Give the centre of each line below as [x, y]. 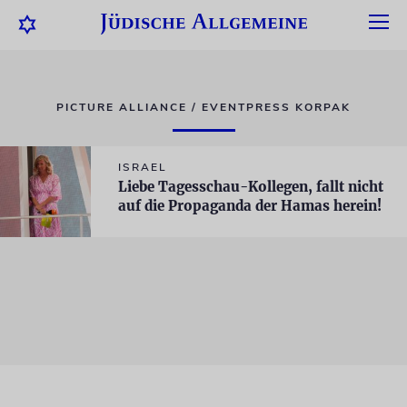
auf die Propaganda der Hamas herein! [250, 206]
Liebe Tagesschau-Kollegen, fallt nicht [251, 187]
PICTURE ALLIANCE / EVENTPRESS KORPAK [203, 107]
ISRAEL [143, 167]
